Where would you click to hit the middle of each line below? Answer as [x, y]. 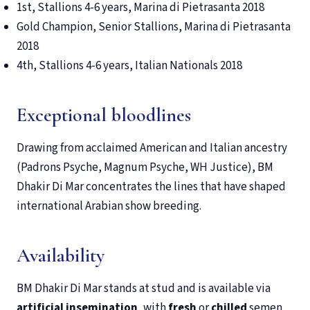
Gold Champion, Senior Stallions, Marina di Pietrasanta [154, 27]
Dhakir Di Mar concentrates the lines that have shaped [151, 187]
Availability [61, 256]
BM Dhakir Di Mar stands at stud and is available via [144, 289]
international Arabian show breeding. [109, 207]
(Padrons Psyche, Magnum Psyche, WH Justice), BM [145, 168]
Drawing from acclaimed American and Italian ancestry [152, 148]
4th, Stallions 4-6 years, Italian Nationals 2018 [129, 66]
